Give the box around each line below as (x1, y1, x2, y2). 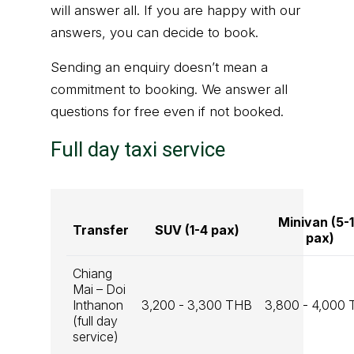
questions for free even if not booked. (51, 104, 284, 120)
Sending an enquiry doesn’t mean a (51, 59, 268, 76)
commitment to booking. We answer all (51, 81, 288, 98)
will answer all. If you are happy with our (51, 2, 300, 19)
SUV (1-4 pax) (154, 222, 239, 239)
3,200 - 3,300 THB (141, 297, 252, 314)
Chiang (73, 265, 112, 282)
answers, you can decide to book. (51, 24, 258, 41)
